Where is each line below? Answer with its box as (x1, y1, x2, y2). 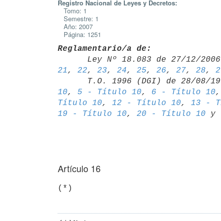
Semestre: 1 (58, 14, 99, 23)
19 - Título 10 (58, 109, 127, 118)
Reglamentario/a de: (58, 44, 151, 53)
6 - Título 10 (151, 87, 216, 97)
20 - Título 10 (137, 109, 206, 118)
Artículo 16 (58, 162, 101, 175)
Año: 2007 (58, 22, 93, 31)
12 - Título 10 (112, 98, 181, 108)
